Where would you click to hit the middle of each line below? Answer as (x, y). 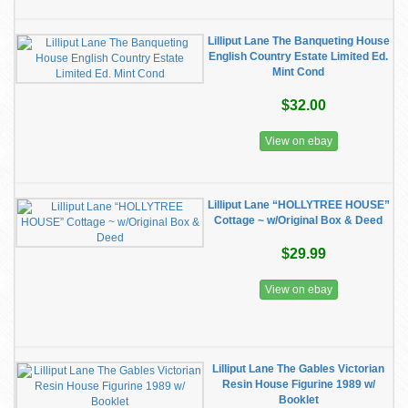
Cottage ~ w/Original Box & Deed (298, 220)
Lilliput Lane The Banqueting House (298, 41)
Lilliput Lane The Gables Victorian (298, 369)
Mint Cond (298, 72)
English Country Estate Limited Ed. (298, 56)
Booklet (298, 400)
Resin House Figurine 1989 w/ (298, 384)
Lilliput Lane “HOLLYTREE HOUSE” (298, 205)
